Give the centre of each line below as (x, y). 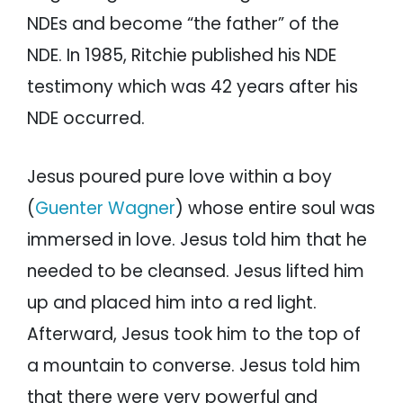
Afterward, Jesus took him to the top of (194, 335)
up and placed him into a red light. (172, 303)
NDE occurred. (88, 119)
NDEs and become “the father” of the (183, 24)
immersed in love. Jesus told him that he (197, 240)
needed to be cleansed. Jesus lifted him (196, 272)
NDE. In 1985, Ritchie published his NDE (182, 56)
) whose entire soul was (275, 209)
